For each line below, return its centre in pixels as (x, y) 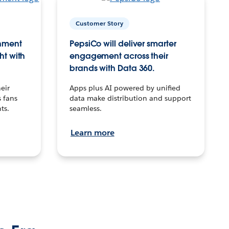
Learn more (92, 132)
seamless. (85, 108)
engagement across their (119, 56)
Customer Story (99, 23)
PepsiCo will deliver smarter (123, 43)
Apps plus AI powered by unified (125, 88)
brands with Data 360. (112, 68)
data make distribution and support (130, 98)
